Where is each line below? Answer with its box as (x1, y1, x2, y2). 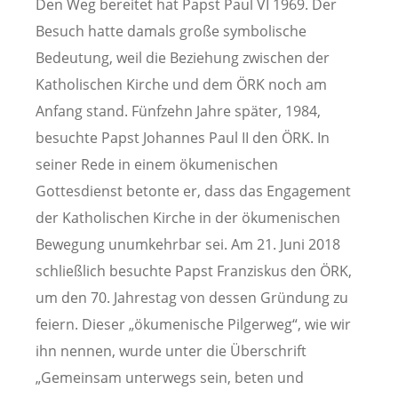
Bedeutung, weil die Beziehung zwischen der (36, 48, 330, 68)
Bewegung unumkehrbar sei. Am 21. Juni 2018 (36, 235, 340, 255)
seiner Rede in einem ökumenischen (36, 155, 278, 175)
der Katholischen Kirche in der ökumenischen (36, 208, 340, 228)
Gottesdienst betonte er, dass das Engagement (36, 181, 351, 202)
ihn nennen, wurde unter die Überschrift (36, 341, 306, 362)
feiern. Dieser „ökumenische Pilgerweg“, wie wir (36, 314, 351, 335)
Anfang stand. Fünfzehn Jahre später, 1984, (36, 101, 321, 122)
